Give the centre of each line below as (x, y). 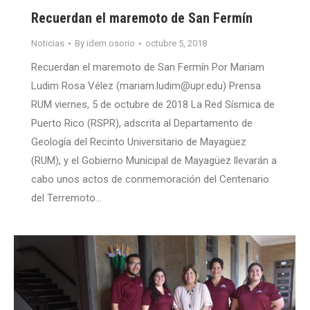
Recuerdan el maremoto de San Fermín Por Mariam (148, 67)
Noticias (48, 44)
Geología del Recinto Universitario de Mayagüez (139, 142)
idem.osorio (111, 44)
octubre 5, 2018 (176, 44)
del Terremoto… (66, 198)
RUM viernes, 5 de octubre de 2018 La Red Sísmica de (153, 105)
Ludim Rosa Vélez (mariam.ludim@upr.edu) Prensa (146, 86)
